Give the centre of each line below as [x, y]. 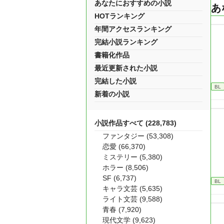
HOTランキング [119, 16]
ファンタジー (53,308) [138, 136]
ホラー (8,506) [125, 167]
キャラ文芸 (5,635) [132, 188]
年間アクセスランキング [133, 29]
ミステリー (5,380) [132, 157]
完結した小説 [115, 81]
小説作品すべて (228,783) [135, 123]
